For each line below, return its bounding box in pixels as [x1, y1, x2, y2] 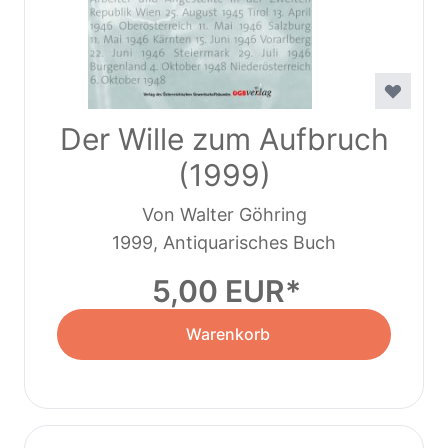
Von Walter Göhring [141, 203, 307, 225]
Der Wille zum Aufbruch [59, 120, 389, 157]
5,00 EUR [151, 272, 285, 309]
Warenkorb [185, 324, 270, 345]
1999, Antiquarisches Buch [112, 231, 336, 253]
